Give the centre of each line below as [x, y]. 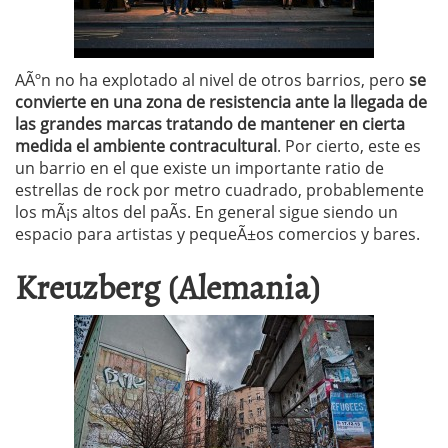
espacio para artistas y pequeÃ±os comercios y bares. [217, 234]
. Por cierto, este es [349, 146]
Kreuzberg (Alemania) [168, 285]
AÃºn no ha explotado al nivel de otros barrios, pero [210, 80]
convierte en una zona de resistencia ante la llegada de [221, 102]
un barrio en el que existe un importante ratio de [199, 168]
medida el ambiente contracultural [146, 146]
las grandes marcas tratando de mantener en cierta [210, 124]
